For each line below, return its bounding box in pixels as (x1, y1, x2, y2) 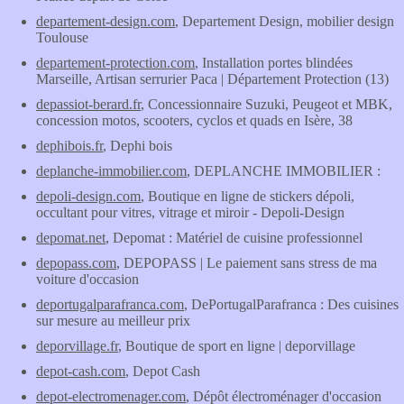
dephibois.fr (36, 138, 103, 153)
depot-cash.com (36, 363, 125, 379)
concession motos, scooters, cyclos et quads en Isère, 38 (36, 113, 353, 128)
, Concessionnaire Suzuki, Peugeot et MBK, (141, 96, 392, 112)
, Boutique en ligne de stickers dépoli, (141, 188, 354, 204)
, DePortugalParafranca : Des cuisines (184, 297, 399, 312)
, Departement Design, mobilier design (175, 14, 394, 29)
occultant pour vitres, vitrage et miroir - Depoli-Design (36, 205, 344, 220)
